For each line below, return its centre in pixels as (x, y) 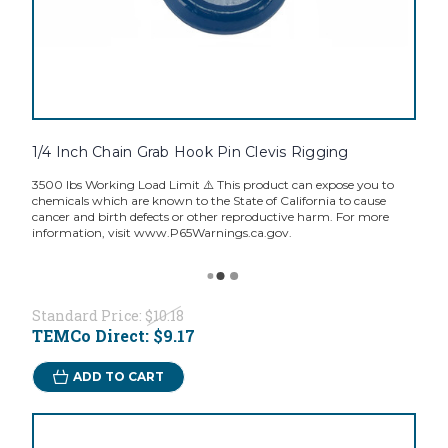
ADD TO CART (118, 377)
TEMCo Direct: (92, 336)
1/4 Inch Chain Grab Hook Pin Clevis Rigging (190, 152)
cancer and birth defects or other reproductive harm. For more (210, 217)
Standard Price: (88, 316)
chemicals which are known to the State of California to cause (208, 201)
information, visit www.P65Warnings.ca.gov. (161, 233)
